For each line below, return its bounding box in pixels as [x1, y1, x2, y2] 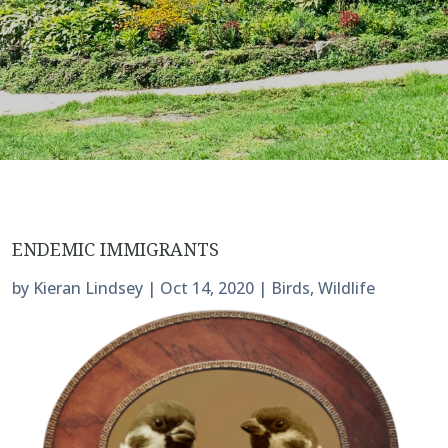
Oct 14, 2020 [160, 276, 254, 299]
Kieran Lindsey [33, 276, 143, 299]
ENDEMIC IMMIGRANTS [12, 236, 219, 261]
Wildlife [318, 276, 375, 299]
